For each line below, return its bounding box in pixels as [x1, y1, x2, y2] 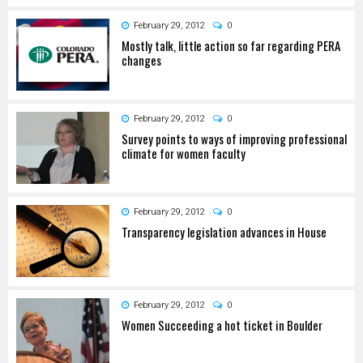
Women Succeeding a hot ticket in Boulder [122, 315, 322, 334]
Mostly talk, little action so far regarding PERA [122, 36, 340, 54]
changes [122, 50, 161, 69]
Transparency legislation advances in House [122, 222, 327, 241]
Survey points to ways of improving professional [122, 129, 347, 147]
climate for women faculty [122, 143, 246, 162]
